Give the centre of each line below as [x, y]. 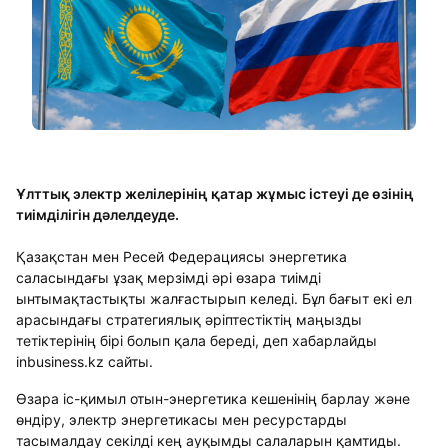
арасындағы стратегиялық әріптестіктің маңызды [189, 319]
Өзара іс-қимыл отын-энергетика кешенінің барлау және [213, 398]
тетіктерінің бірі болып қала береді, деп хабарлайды [196, 340]
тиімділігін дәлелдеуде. [97, 214]
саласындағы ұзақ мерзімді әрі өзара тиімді [168, 277]
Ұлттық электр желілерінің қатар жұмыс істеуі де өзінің [215, 193]
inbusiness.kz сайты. [84, 361]
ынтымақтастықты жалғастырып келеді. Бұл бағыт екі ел [214, 298]
